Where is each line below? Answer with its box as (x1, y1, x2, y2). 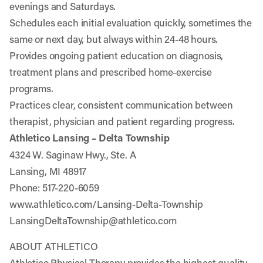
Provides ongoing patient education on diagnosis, (9, 49, 224, 62)
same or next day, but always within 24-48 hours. (9, 32, 218, 45)
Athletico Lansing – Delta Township (9, 131, 170, 144)
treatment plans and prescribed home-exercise (9, 65, 212, 78)
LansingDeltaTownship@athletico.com (9, 214, 177, 227)
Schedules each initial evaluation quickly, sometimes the (9, 16, 252, 29)
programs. (9, 82, 53, 95)
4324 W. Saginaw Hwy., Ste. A (9, 148, 136, 161)
